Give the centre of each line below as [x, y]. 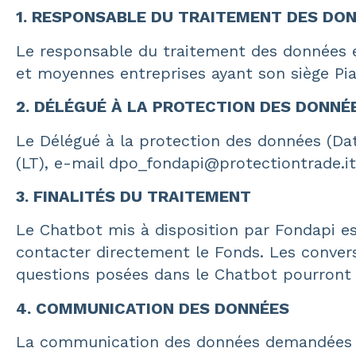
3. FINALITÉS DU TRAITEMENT [133, 196]
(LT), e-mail [62, 163]
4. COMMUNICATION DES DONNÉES [153, 308]
